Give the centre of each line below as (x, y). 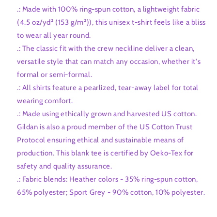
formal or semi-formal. (55, 75)
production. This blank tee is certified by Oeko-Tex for (106, 153)
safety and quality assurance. (65, 166)
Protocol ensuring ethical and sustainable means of (101, 140)
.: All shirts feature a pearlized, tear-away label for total (108, 88)
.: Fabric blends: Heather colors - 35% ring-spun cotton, (108, 179)
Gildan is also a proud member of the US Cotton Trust (105, 127)
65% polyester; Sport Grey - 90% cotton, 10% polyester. (111, 193)
